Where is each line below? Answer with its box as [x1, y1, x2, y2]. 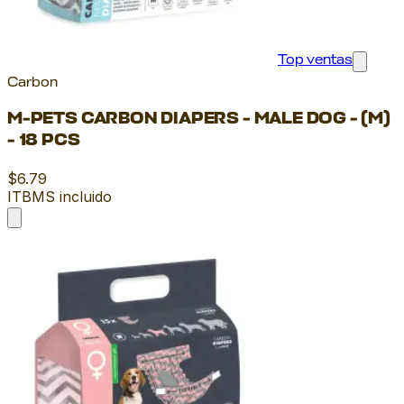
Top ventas [278, 52, 353, 69]
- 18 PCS [7, 133, 80, 151]
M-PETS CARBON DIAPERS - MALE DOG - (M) [7, 111, 390, 130]
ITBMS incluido [7, 188, 112, 207]
